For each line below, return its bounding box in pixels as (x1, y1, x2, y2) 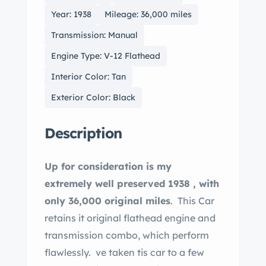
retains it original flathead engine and (45, 212, 216, 224)
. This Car (170, 195, 214, 207)
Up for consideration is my (45, 160, 172, 172)
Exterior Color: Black (51, 92, 135, 103)
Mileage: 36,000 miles (104, 9, 192, 20)
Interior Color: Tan (51, 71, 126, 82)
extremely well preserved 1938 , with (45, 178, 193, 189)
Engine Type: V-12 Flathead (51, 50, 160, 61)
